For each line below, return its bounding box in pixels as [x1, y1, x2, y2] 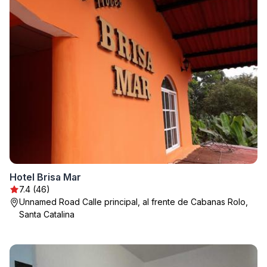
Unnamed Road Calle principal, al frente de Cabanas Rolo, [19, 197, 248, 207]
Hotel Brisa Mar [10, 171, 81, 183]
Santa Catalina [19, 209, 74, 219]
